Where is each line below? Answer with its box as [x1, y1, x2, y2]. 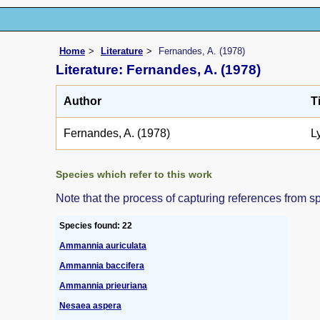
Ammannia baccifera [59, 260, 144, 271]
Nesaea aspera [59, 300, 121, 311]
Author [64, 94, 101, 107]
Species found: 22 [59, 220, 132, 231]
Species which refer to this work [56, 168, 212, 180]
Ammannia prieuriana [59, 280, 147, 291]
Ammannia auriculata [59, 240, 146, 251]
